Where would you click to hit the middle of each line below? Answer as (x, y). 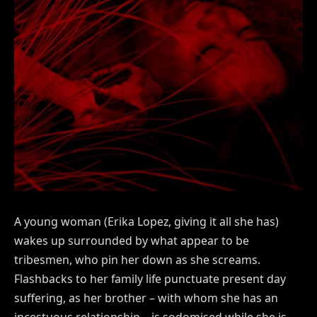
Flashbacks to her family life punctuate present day (150, 278)
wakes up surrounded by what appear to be (132, 240)
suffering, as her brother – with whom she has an (146, 298)
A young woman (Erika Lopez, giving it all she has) (146, 221)
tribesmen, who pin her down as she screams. (137, 259)
